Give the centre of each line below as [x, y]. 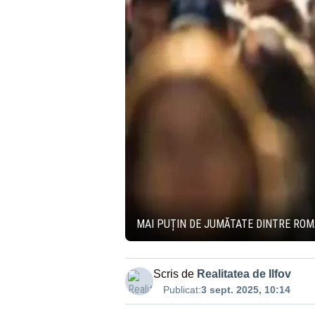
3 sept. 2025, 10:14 [245, 290]
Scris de [173, 274]
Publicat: [182, 290]
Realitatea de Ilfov [244, 274]
